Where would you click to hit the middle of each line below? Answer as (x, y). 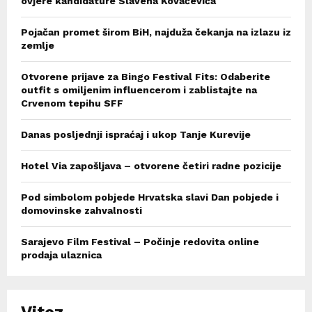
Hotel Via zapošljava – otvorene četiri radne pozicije (151, 165)
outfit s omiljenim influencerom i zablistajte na (139, 89)
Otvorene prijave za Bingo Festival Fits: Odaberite (146, 76)
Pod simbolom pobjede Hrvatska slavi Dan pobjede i (150, 197)
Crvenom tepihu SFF (72, 103)
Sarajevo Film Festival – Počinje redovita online (140, 241)
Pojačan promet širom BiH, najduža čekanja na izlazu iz (156, 32)
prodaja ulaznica (61, 255)
